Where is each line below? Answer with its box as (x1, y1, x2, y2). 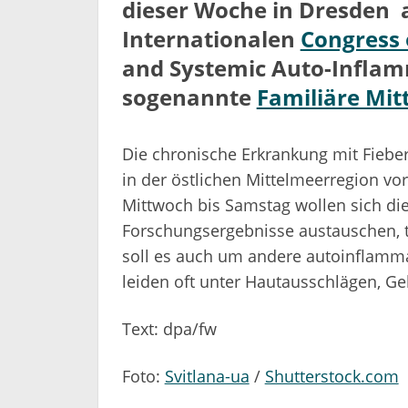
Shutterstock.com (264, 364, 399, 387)
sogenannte (121, 81, 257, 112)
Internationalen (121, 23, 301, 54)
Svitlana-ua (164, 364, 250, 387)
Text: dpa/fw (121, 317, 217, 340)
